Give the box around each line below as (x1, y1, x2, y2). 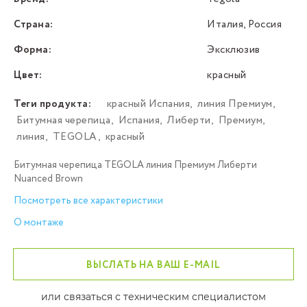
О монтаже (14, 216, 64, 230)
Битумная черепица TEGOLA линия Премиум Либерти (14, 158, 257, 173)
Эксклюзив (207, 42, 260, 58)
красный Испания (106, 97, 190, 112)
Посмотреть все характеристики (14, 194, 163, 208)
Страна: (14, 17, 53, 33)
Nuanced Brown (14, 172, 83, 186)
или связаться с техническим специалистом (41, 291, 266, 304)
